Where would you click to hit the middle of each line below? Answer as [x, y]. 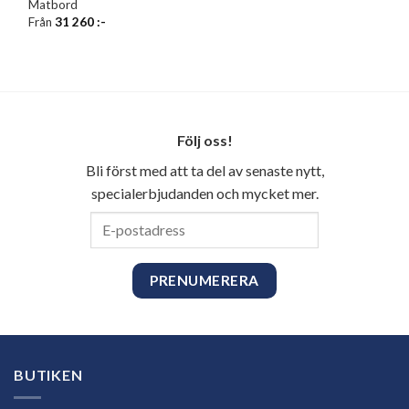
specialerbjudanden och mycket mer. [204, 193]
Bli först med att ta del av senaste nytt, [204, 170]
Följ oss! [204, 140]
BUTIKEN [48, 375]
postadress [76, 243]
